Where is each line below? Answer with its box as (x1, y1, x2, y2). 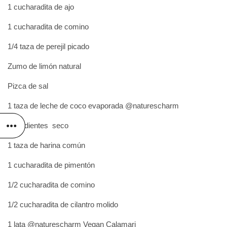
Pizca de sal (8, 82, 48, 91)
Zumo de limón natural (8, 62, 81, 71)
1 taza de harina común (8, 141, 85, 150)
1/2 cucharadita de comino (8, 180, 95, 190)
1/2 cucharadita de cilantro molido (8, 200, 118, 209)
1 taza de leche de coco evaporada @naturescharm (8, 101, 179, 110)
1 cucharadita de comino (8, 22, 89, 31)
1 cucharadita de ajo (8, 3, 74, 12)
